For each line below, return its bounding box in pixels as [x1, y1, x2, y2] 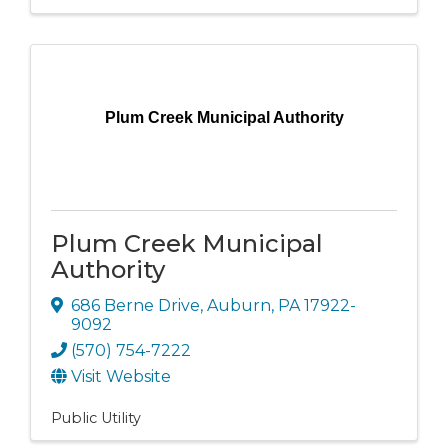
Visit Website [71, 366, 171, 386]
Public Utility [51, 408, 141, 427]
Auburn [207, 295, 271, 315]
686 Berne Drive [71, 295, 200, 315]
